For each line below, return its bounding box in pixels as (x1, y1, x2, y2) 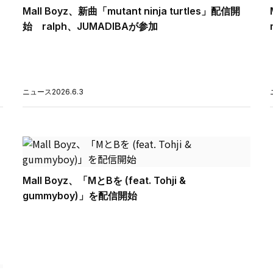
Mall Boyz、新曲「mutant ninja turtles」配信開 (23, 4, 241, 17)
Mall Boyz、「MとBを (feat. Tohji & (23, 174, 186, 186)
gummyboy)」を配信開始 (23, 189, 138, 202)
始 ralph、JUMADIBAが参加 (23, 19, 158, 32)
